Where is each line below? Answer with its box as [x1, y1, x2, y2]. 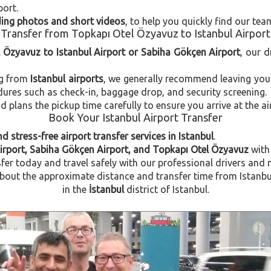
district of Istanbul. [123, 184, 209, 195]
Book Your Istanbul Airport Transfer [48, 111, 223, 123]
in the [62, 184, 89, 195]
